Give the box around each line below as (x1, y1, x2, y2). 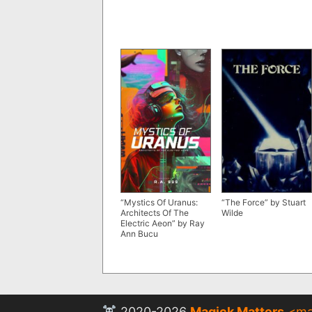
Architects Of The (120, 207, 189, 218)
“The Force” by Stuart (221, 196, 306, 208)
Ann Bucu (120, 228, 158, 239)
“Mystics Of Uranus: (120, 196, 198, 208)
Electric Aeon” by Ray (120, 217, 205, 228)
